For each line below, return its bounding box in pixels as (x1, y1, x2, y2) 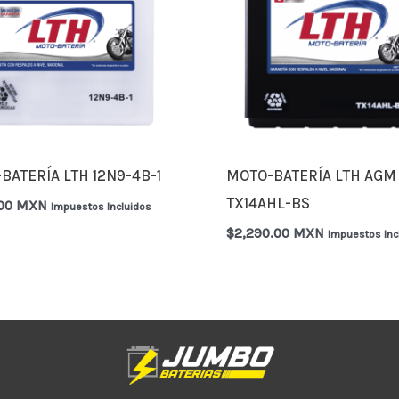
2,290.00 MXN (234, 224, 325, 241)
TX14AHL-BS (226, 194, 311, 213)
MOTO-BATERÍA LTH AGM (226, 167, 397, 185)
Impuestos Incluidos (51, 199, 152, 213)
